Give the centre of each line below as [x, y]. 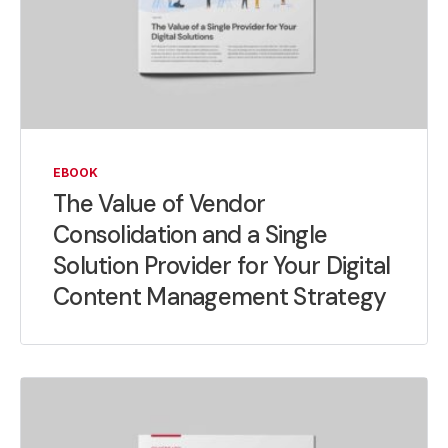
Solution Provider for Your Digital [222, 265]
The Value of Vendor [159, 203]
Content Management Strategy [220, 296]
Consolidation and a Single [190, 234]
